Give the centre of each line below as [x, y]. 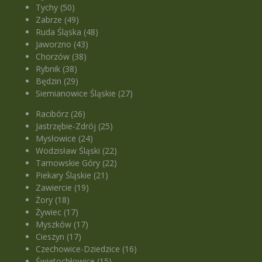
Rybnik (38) [57, 69]
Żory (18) [53, 200]
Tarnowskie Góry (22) [77, 163]
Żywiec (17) [57, 212]
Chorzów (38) [61, 57]
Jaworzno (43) [62, 44]
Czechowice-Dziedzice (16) [87, 249]
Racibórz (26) [61, 114]
